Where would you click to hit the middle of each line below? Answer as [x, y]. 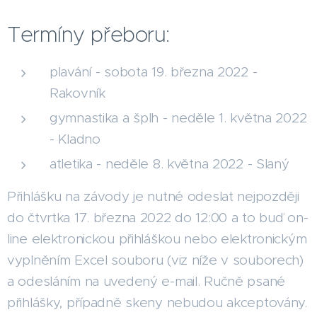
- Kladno [75, 139]
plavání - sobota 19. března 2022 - [154, 71]
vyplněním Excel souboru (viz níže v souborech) [155, 260]
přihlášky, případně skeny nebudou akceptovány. [157, 302]
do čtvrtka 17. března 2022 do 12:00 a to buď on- [158, 217]
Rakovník [77, 93]
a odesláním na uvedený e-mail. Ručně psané [146, 281]
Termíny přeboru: [88, 34]
